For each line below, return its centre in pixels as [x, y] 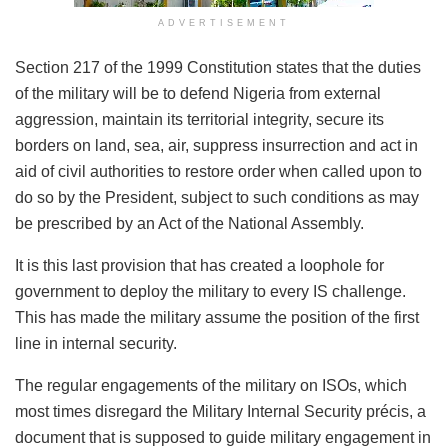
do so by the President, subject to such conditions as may [217, 198]
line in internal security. [96, 344]
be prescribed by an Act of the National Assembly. [189, 224]
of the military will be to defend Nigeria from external [198, 94]
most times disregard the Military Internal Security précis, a [220, 412]
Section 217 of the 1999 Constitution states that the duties [218, 68]
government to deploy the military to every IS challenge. [210, 292]
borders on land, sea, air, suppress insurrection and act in [216, 146]
